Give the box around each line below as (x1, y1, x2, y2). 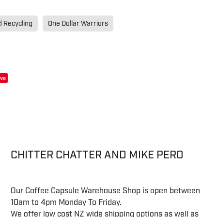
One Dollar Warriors (48, 19, 108, 28)
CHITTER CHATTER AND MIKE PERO (11, 148, 184, 162)
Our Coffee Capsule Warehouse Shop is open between (11, 186, 201, 196)
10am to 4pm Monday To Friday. (11, 197, 122, 207)
